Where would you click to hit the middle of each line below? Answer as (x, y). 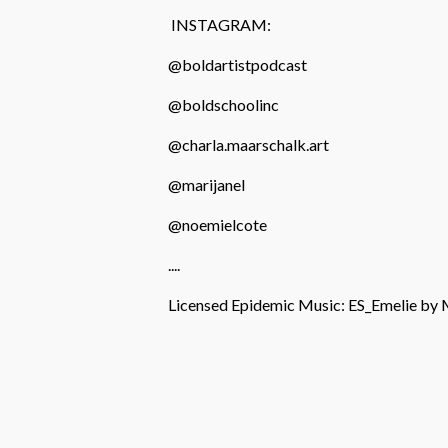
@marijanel (206, 184)
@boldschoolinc (223, 104)
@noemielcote (217, 224)
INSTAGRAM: (219, 24)
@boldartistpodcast (237, 64)
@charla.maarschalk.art (248, 144)
